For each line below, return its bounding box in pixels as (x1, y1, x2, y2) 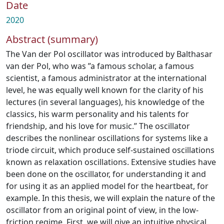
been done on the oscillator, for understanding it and (6, 168, 206, 179)
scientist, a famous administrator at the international (6, 72, 206, 83)
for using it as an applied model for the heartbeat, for (6, 180, 208, 191)
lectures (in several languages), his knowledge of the (6, 96, 204, 107)
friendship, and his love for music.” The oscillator (6, 120, 190, 131)
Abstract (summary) (6, 32, 98, 46)
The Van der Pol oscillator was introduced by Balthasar (6, 48, 212, 59)
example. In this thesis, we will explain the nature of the (6, 192, 215, 203)
